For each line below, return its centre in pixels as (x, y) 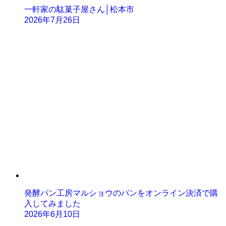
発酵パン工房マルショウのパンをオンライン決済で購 (121, 193)
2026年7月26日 (52, 20)
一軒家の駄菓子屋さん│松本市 (79, 9)
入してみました (52, 203)
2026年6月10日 (52, 214)
